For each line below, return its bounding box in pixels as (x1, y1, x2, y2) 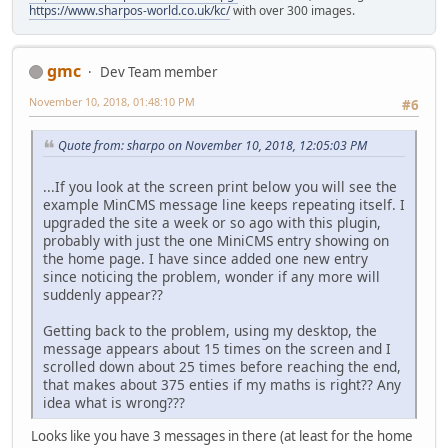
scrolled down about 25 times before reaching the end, (43, 356, 401, 376)
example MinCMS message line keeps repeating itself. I (43, 194, 405, 214)
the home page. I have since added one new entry (43, 248, 368, 268)
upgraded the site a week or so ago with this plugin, (43, 212, 381, 232)
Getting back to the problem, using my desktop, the (43, 320, 377, 340)
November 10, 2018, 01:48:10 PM (29, 93, 195, 109)
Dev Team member (100, 62, 218, 81)
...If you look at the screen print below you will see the (43, 176, 397, 196)
